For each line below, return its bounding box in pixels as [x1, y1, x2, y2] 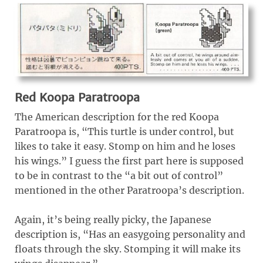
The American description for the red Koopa [15, 110, 219, 123]
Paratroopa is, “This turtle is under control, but [15, 125, 234, 137]
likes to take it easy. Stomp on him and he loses [15, 140, 235, 152]
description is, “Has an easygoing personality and [15, 228, 245, 240]
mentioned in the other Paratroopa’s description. [15, 184, 244, 196]
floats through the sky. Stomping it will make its [15, 242, 241, 255]
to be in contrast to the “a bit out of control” [15, 169, 223, 181]
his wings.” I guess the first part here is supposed [15, 154, 244, 167]
